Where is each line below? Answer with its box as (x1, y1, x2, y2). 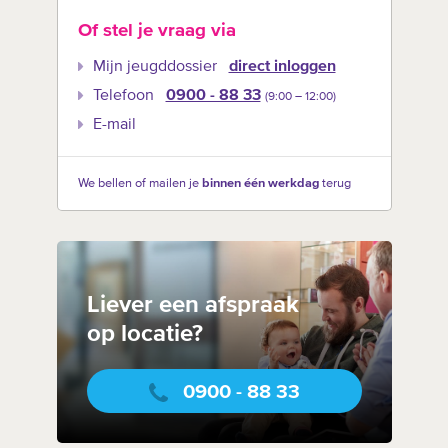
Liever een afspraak (86, 293, 299, 318)
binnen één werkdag (201, 177, 319, 191)
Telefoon (92, 88, 154, 105)
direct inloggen (228, 59, 336, 76)
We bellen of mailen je (77, 177, 202, 191)
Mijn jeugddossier (92, 59, 217, 76)
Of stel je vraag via (77, 20, 236, 40)
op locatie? (86, 322, 203, 347)
